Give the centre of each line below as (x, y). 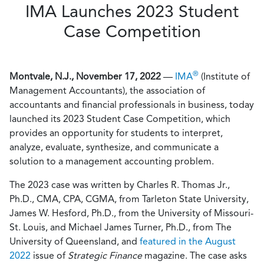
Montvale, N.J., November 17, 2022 (85, 76)
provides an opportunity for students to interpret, (116, 133)
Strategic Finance (106, 255)
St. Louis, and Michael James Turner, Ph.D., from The (121, 227)
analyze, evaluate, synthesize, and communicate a (114, 147)
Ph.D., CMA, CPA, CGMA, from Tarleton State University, (129, 199)
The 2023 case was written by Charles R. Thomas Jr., (120, 185)
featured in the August (188, 241)
